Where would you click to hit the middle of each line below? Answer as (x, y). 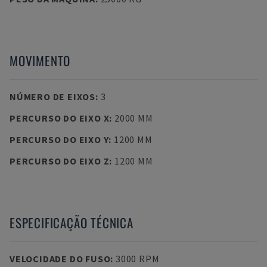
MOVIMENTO (40, 60)
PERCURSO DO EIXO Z (60, 161)
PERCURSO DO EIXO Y (59, 139)
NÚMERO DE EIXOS (52, 97)
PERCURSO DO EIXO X (60, 118)
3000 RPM (137, 259)
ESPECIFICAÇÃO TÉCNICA (72, 223)
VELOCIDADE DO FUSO (60, 259)
